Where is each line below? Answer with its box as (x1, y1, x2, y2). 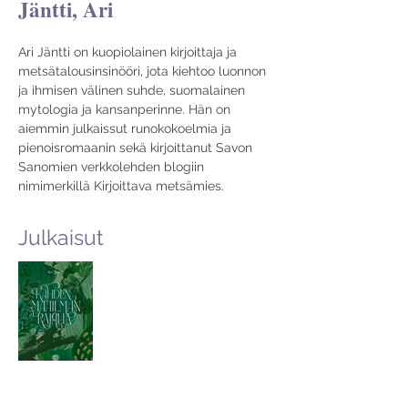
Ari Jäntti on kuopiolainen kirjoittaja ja (18, 45, 240, 59)
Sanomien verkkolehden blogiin (18, 159, 208, 174)
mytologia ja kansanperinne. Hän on (18, 102, 234, 117)
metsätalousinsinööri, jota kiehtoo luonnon (18, 64, 270, 78)
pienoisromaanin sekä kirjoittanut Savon (18, 140, 256, 155)
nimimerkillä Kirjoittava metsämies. (18, 178, 224, 193)
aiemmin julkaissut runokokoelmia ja (18, 121, 235, 136)
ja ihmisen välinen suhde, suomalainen (18, 83, 249, 97)
